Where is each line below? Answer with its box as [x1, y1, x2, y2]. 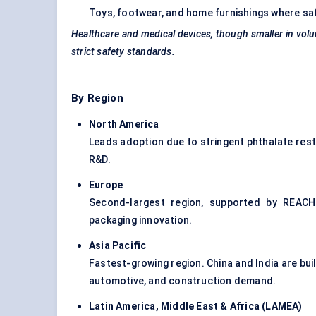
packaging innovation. [89, 214, 193, 226]
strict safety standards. [71, 46, 175, 58]
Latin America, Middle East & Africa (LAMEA [89, 300, 299, 312]
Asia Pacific [89, 240, 147, 252]
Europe [89, 179, 123, 191]
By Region [71, 92, 123, 105]
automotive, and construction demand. [89, 275, 276, 287]
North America [89, 119, 159, 130]
